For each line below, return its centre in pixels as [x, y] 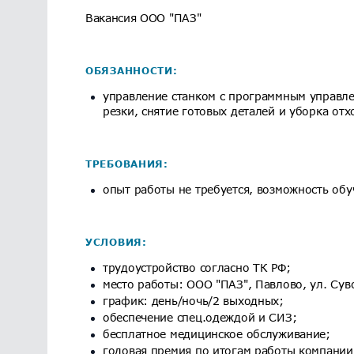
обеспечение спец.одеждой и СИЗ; [200, 317]
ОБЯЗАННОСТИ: [132, 71]
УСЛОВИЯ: [116, 242]
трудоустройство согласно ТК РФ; [197, 267]
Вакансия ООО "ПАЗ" [143, 18]
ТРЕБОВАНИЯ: [127, 164]
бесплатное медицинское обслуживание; [217, 334]
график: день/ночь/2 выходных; [193, 301]
